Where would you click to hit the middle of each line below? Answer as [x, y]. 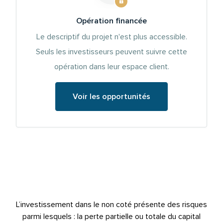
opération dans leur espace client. [111, 67]
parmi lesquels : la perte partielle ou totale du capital [111, 217]
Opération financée [111, 21]
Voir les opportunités [111, 97]
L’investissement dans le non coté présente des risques [111, 205]
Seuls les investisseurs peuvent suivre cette [111, 52]
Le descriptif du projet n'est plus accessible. [111, 37]
